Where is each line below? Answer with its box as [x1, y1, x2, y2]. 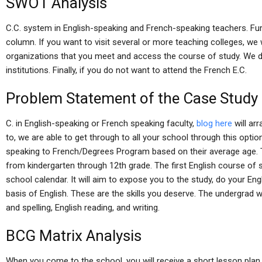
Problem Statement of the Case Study [6, 89, 258, 107]
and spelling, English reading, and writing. [6, 202, 160, 213]
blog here [196, 118, 232, 129]
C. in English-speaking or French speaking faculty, [6, 118, 196, 129]
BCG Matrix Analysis [6, 227, 142, 244]
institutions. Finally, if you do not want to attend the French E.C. [6, 65, 247, 75]
